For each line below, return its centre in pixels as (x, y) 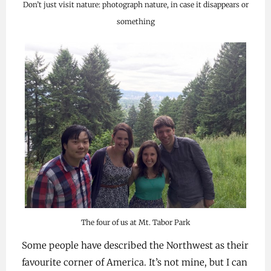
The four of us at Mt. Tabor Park (135, 223)
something (135, 21)
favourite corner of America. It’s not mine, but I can (134, 263)
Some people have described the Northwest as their (135, 246)
